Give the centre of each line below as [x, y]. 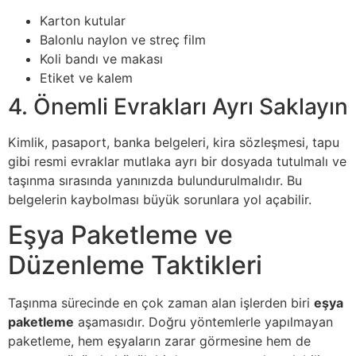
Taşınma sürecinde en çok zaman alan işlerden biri [161, 303]
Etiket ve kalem [86, 77]
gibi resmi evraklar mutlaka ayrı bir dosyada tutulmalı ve [177, 161]
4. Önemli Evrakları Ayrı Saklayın [178, 106]
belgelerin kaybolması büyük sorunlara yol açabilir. [160, 199]
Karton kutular [83, 20]
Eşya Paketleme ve [120, 235]
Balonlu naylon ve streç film [123, 39]
